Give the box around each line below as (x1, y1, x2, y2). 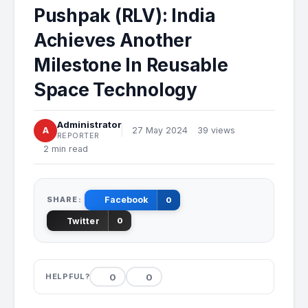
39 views (197, 125, 235, 136)
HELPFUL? (45, 272, 90, 282)
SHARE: (47, 195, 82, 205)
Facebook (104, 195, 148, 206)
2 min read (43, 143, 88, 154)
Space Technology (34, 78, 197, 100)
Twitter (66, 215, 100, 226)
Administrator (57, 118, 122, 130)
